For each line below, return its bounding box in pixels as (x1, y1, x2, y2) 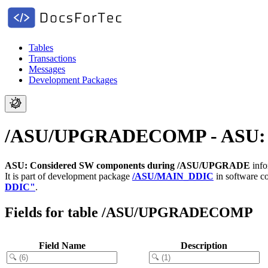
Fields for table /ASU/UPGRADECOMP (5, 204, 253, 220)
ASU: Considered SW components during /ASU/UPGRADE (5, 160, 250, 170)
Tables (29, 42, 53, 53)
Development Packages (29, 75, 117, 85)
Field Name (38, 240, 86, 251)
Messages (29, 64, 65, 74)
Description (181, 240, 227, 251)
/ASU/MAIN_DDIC (132, 170, 214, 181)
